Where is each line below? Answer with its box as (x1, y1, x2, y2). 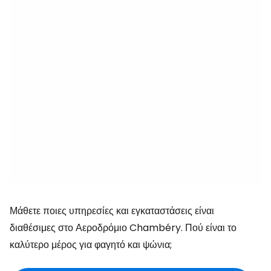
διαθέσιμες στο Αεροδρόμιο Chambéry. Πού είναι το (10, 221, 237, 235)
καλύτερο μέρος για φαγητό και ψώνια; (10, 238, 172, 252)
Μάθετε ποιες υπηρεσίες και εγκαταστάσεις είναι (10, 204, 214, 218)
